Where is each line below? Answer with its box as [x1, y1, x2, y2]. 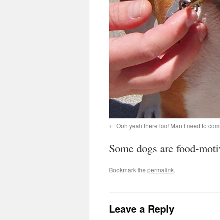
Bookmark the [109, 165, 147, 174]
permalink [147, 165, 174, 174]
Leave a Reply [109, 201, 174, 216]
